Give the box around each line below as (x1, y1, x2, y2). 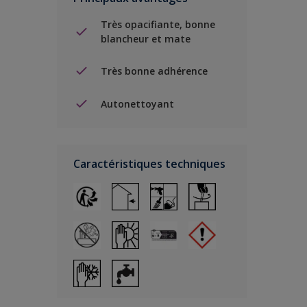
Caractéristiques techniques (73, 156, 225, 171)
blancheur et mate (101, 32, 191, 45)
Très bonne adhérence (101, 64, 208, 77)
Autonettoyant (101, 97, 174, 110)
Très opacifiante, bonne (101, 18, 215, 31)
